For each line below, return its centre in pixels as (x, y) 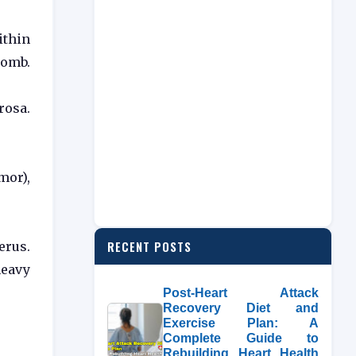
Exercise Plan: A (241, 323)
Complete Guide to (241, 338)
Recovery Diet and (241, 308)
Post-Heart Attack (241, 293)
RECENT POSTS (149, 246)
